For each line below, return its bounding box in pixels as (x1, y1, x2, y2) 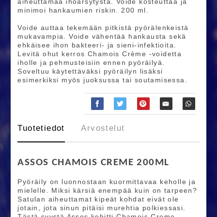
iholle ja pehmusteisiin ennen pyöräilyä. (17, 59, 165, 67)
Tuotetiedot (17, 123, 65, 133)
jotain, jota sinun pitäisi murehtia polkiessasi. (17, 204, 186, 212)
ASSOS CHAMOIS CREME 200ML (17, 157, 170, 168)
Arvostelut (81, 123, 125, 133)
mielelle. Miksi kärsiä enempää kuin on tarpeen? (17, 186, 198, 195)
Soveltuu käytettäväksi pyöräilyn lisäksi (17, 67, 163, 76)
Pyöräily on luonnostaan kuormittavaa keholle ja (17, 178, 196, 186)
